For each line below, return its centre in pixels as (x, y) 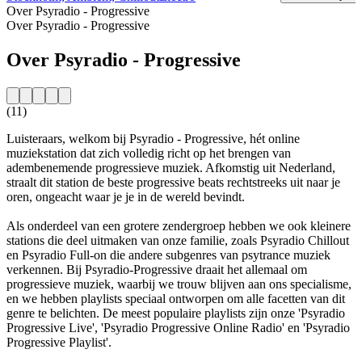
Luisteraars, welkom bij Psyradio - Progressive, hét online (153, 138)
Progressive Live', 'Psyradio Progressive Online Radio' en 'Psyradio (178, 327)
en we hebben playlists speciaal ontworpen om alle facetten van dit (176, 298)
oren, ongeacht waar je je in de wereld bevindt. (126, 196)
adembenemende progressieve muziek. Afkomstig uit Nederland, (171, 167)
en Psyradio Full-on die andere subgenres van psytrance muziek (168, 255)
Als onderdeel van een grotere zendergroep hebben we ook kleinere (179, 225)
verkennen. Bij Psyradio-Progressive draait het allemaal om (157, 269)
